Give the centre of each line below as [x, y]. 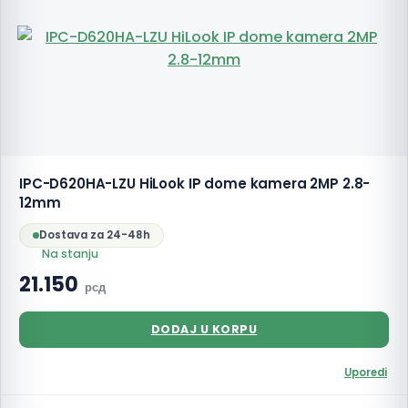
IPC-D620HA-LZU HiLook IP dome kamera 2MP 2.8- [195, 184]
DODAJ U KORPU [204, 329]
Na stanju [70, 254]
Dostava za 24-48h [95, 235]
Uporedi [366, 372]
